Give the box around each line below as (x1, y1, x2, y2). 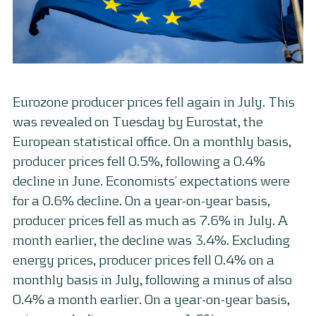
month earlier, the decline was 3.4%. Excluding (13, 231, 290, 248)
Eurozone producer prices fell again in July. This (13, 93, 295, 110)
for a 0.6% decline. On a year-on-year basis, (13, 192, 270, 209)
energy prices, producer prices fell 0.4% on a (13, 251, 274, 268)
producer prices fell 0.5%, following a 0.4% (13, 152, 265, 169)
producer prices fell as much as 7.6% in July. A (13, 212, 288, 229)
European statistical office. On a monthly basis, (13, 133, 291, 150)
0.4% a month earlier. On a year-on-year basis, (13, 291, 290, 308)
